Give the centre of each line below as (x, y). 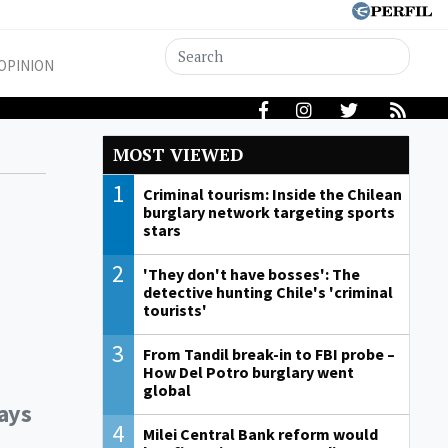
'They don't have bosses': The (251, 274)
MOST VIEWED (178, 155)
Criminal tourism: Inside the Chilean (272, 194)
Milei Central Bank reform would (260, 434)
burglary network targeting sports (268, 212)
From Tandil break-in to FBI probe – (268, 354)
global (166, 390)
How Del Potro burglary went (248, 372)
